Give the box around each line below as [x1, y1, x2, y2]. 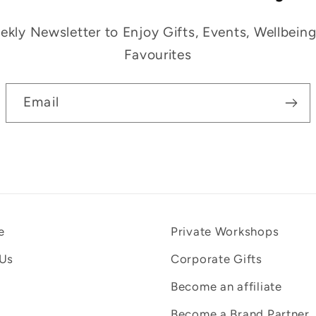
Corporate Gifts [171, 251, 262, 266]
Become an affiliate [171, 279, 282, 293]
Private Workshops [171, 224, 279, 238]
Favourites [124, 47, 192, 63]
